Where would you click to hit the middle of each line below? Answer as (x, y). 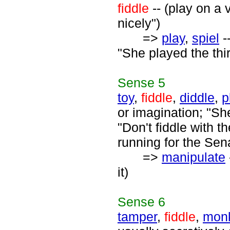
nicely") (139, 23)
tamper (137, 217)
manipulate (194, 157)
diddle (197, 98)
